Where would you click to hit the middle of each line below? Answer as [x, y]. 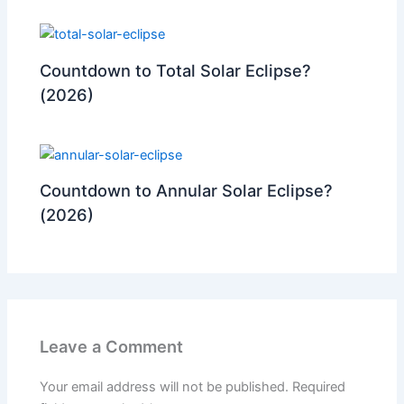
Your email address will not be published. [165, 387]
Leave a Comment [112, 346]
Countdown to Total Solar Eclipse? [176, 70]
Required [319, 387]
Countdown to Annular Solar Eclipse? [187, 191]
